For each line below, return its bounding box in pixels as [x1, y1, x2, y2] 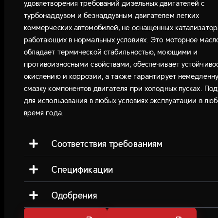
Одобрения [51, 188, 97, 201]
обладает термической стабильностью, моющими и [23, 46, 198, 57]
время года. [23, 107, 64, 118]
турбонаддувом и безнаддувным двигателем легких [23, 9, 200, 20]
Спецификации [51, 163, 113, 176]
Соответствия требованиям [51, 137, 163, 150]
